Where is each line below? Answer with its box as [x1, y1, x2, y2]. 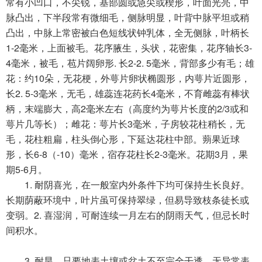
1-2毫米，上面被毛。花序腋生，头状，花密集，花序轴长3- [6, 40, 252, 54]
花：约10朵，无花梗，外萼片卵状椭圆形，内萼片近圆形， [6, 71, 250, 85]
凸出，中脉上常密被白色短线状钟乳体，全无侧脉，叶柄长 [6, 25, 249, 39]
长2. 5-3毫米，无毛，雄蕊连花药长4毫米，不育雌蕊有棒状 [6, 86, 250, 100]
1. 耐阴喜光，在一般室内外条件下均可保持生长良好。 [6, 177, 250, 191]
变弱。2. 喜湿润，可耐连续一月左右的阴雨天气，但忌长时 [6, 208, 250, 222]
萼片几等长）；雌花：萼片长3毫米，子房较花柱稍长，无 [6, 116, 245, 130]
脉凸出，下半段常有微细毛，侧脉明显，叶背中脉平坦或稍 [6, 10, 249, 24]
